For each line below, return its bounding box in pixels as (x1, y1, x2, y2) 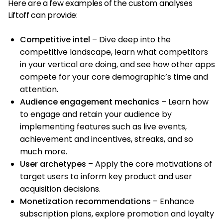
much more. (20, 145, 67, 157)
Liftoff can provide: (8, 9, 78, 21)
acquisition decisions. (20, 183, 101, 195)
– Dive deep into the (90, 33, 171, 45)
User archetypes (20, 158, 86, 170)
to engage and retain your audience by (20, 108, 172, 120)
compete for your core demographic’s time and (20, 71, 208, 83)
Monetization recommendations (20, 195, 151, 207)
